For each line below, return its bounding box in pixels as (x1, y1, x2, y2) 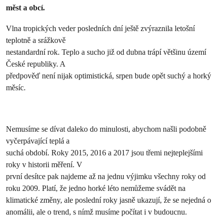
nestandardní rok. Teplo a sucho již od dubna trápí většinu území (6, 47, 206, 57)
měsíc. (6, 83, 26, 92)
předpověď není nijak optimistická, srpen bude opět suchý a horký (6, 71, 211, 80)
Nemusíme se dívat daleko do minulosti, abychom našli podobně (6, 124, 206, 134)
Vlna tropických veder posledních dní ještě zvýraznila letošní (6, 24, 195, 33)
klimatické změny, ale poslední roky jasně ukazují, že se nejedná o (6, 195, 211, 205)
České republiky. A (6, 59, 66, 69)
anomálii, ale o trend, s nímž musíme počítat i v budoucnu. (6, 207, 187, 217)
